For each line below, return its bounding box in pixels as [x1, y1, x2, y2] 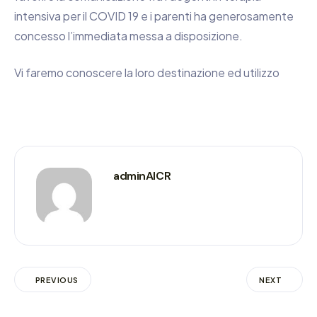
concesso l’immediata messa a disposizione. [14, 28, 243, 43]
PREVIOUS [35, 275, 79, 284]
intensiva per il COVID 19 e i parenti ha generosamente [14, 8, 294, 23]
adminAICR [113, 168, 171, 184]
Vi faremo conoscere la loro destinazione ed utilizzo [14, 64, 279, 80]
